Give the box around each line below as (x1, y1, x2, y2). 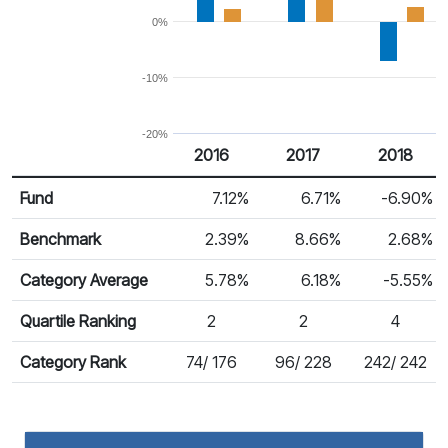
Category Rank (20, 351, 126, 372)
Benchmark (20, 228, 101, 249)
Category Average (20, 269, 148, 290)
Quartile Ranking (20, 310, 136, 331)
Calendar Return (11, 176, 125, 197)
